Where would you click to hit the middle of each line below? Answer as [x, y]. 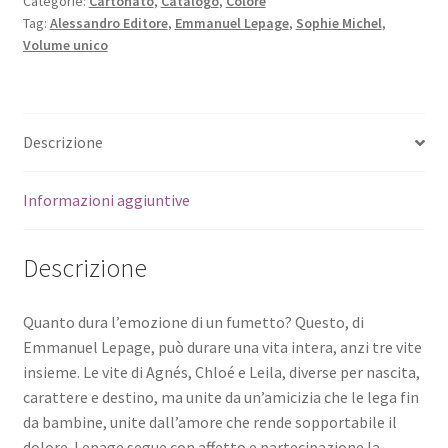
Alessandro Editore [108, 22]
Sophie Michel [338, 22]
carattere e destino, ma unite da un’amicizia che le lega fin [220, 396]
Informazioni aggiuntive [106, 200]
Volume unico [65, 44]
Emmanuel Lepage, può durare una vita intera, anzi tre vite [222, 346]
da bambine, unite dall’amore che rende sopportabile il [209, 421]
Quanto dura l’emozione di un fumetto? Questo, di [193, 321]
